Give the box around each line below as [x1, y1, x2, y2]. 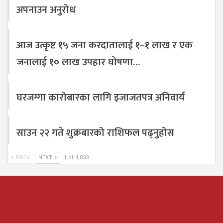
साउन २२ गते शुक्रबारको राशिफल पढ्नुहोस [16, 124, 174, 142]
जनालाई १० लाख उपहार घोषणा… [16, 54, 140, 71]
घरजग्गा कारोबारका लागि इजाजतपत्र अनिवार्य [16, 89, 185, 107]
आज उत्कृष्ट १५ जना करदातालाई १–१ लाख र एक [16, 37, 193, 54]
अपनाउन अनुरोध [16, 1, 76, 19]
